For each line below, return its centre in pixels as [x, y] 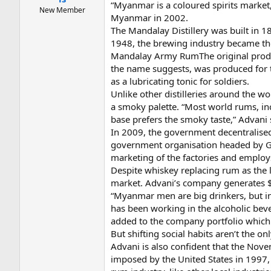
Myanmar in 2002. [149, 18]
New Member [62, 10]
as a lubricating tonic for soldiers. [180, 81]
